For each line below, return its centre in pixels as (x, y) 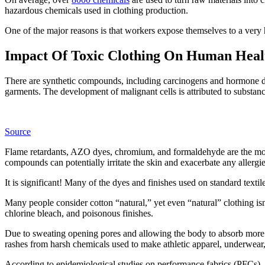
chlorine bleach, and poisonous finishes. (80, 214)
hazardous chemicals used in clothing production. (96, 11)
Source (18, 132)
